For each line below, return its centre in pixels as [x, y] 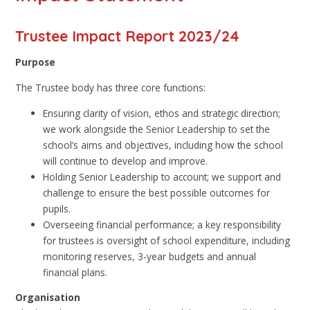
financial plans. [75, 272]
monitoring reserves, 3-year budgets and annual [150, 256]
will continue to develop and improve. [126, 161]
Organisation [48, 298]
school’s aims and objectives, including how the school [163, 145]
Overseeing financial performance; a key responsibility [162, 224]
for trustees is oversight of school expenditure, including [167, 240]
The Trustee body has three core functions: [111, 87]
